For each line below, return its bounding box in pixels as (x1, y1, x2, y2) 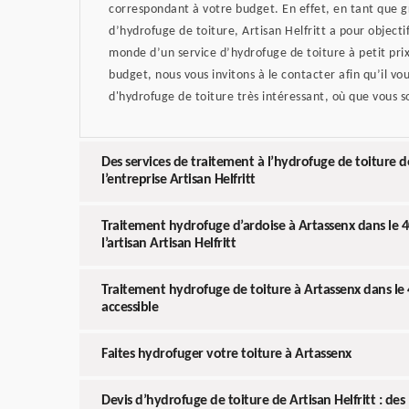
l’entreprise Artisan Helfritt (101, 173, 256, 188)
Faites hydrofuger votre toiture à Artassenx (101, 347, 351, 362)
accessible (101, 300, 158, 316)
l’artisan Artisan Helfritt (101, 236, 236, 252)
